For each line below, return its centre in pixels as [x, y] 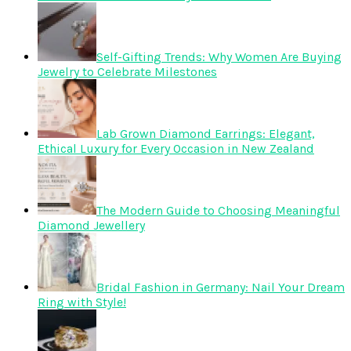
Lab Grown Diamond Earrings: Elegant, [206, 133]
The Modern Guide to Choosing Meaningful [218, 210]
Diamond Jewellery [91, 225]
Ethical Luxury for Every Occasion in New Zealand [176, 148]
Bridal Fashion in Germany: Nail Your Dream [221, 287]
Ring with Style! [82, 302]
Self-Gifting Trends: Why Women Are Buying [219, 56]
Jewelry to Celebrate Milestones [127, 71]
